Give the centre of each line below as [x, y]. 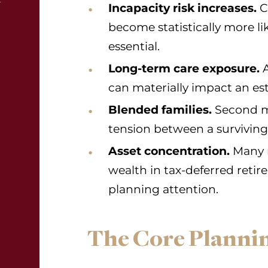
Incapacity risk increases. [182, 8]
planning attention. [163, 189]
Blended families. [160, 110]
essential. [134, 46]
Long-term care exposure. [184, 68]
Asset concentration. [169, 151]
